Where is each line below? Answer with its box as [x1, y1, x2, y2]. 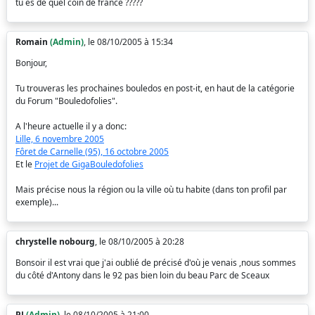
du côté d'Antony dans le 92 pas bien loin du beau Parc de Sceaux [15, 269, 269, 281]
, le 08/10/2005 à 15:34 [84, 36, 173, 48]
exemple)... [15, 196, 58, 208]
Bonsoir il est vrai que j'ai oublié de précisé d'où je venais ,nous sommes [15, 257, 296, 269]
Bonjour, [15, 57, 47, 69]
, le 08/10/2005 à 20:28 [95, 236, 184, 247]
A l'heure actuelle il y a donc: [15, 120, 127, 132]
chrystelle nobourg [15, 236, 95, 247]
